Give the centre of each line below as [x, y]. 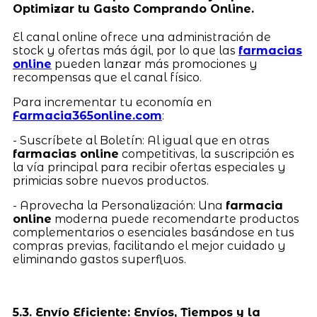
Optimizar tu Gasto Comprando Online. [133, 8]
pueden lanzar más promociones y [154, 64]
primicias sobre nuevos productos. [110, 180]
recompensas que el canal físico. [107, 77]
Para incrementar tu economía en [112, 102]
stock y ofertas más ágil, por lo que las [125, 50]
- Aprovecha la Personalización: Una [119, 205]
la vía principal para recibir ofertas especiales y [149, 167]
